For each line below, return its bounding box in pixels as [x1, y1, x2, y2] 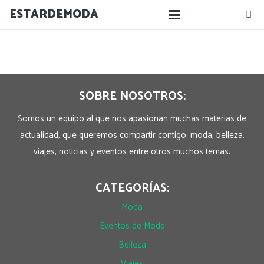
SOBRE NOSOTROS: [78, 87, 186, 106]
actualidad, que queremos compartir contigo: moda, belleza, [19, 128, 245, 143]
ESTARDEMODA [9, 5, 98, 24]
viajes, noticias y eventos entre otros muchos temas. [34, 144, 230, 159]
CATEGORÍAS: [95, 179, 169, 198]
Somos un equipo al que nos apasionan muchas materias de [18, 111, 246, 126]
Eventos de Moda [99, 219, 165, 233]
